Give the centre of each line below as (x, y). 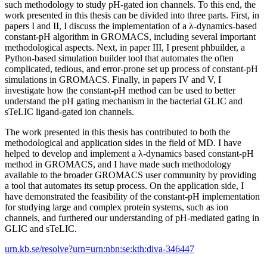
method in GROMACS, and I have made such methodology (118, 164)
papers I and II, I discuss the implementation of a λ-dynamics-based (131, 26)
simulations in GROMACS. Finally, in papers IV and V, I (113, 79)
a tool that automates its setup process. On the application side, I (124, 185)
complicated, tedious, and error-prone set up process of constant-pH (131, 69)
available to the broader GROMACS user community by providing (131, 175)
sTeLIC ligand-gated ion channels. (69, 111)
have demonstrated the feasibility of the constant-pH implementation (132, 196)
